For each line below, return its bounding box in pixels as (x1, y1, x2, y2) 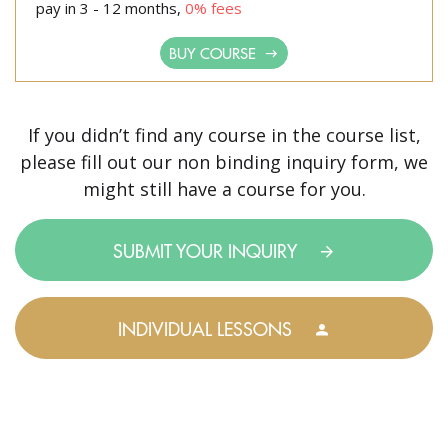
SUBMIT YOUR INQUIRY (112, 237, 302, 263)
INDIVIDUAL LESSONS (117, 315, 297, 341)
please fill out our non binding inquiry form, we (20, 150, 428, 174)
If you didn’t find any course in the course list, (27, 123, 421, 147)
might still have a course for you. (82, 177, 366, 201)
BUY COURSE (169, 42, 260, 63)
